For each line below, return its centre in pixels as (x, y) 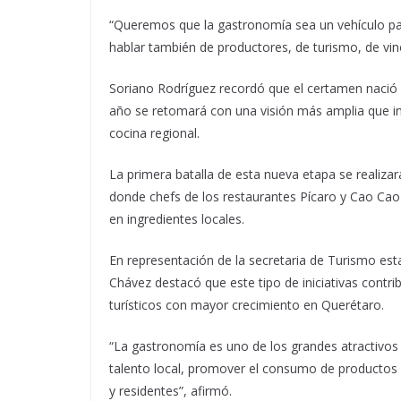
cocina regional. (154, 133)
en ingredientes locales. (177, 219)
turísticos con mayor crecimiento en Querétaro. (247, 305)
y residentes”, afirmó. (171, 391)
